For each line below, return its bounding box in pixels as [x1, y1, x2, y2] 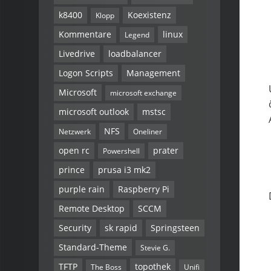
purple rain [59, 183, 105, 195]
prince [59, 163, 85, 175]
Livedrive [59, 47, 95, 59]
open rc [59, 144, 90, 156]
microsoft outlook [59, 105, 129, 117]
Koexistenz [128, 8, 171, 21]
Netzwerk [59, 126, 91, 136]
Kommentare [59, 28, 111, 40]
